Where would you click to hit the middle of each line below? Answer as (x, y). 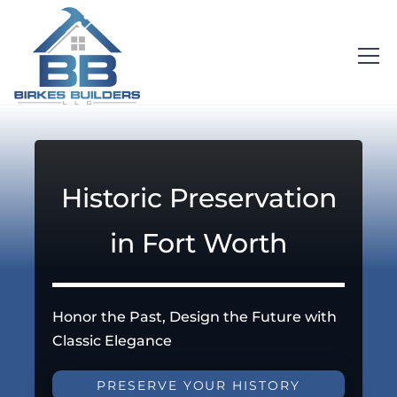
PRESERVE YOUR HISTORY (198, 385)
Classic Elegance (113, 340)
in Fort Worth (198, 242)
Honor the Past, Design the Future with (195, 316)
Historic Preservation (198, 197)
